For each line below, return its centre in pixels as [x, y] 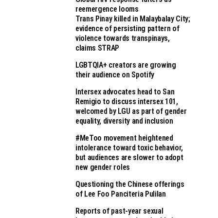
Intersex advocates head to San [125, 92]
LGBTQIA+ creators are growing [126, 65]
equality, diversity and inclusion [124, 121]
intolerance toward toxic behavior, [129, 148]
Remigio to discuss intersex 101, [127, 101]
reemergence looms [107, 9]
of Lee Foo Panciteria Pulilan [121, 194]
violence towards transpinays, [123, 38]
